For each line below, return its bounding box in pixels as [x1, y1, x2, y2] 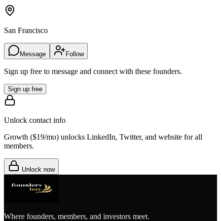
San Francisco [4, 26, 48, 35]
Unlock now [20, 165, 55, 173]
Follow [66, 50, 84, 58]
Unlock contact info [4, 115, 66, 124]
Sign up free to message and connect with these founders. [4, 67, 182, 75]
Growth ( [4, 132, 33, 141]
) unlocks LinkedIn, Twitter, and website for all [56, 132, 202, 141]
